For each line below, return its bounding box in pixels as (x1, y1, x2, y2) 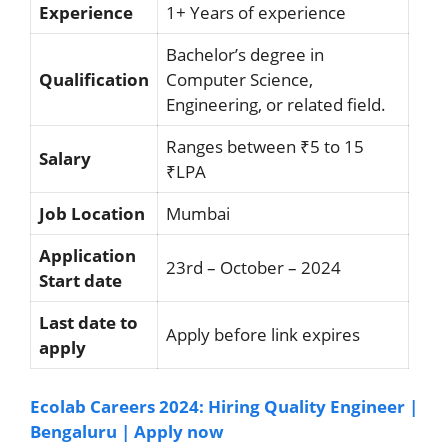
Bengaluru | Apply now (30, 420, 224, 443)
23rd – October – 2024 (166, 255, 341, 279)
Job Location (39, 201, 145, 225)
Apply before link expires (166, 322, 360, 346)
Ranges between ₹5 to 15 (166, 134, 364, 158)
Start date (39, 268, 122, 292)
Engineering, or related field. (166, 92, 386, 116)
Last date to (39, 310, 138, 334)
